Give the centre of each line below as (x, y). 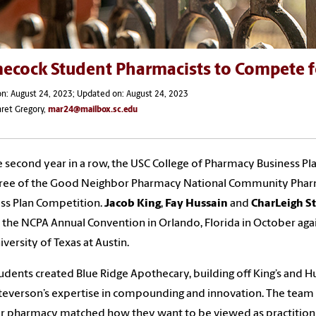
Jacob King (133, 203)
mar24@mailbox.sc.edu (93, 110)
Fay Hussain (196, 203)
